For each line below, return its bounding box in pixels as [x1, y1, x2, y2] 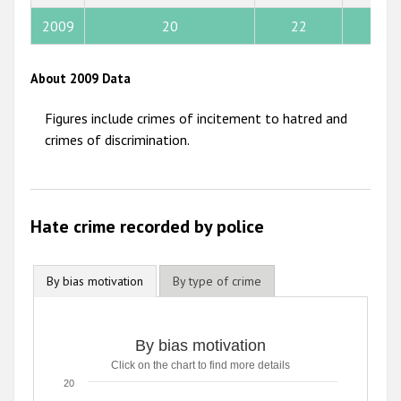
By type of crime [172, 272, 261, 289]
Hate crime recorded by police [30, 214, 264, 238]
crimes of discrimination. [45, 131, 190, 149]
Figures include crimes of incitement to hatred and [45, 109, 347, 128]
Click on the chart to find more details [110, 358, 290, 371]
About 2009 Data [30, 70, 131, 88]
